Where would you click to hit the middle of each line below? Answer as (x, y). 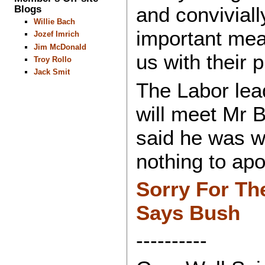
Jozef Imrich (56, 34)
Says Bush (188, 212)
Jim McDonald (60, 47)
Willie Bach (54, 22)
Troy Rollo (52, 59)
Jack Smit (51, 72)
